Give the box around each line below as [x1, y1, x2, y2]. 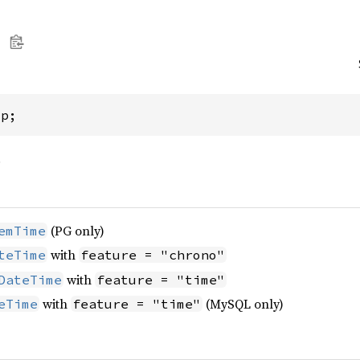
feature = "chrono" [80, 247, 225, 264]
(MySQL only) [202, 295, 284, 313]
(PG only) [47, 222, 104, 239]
